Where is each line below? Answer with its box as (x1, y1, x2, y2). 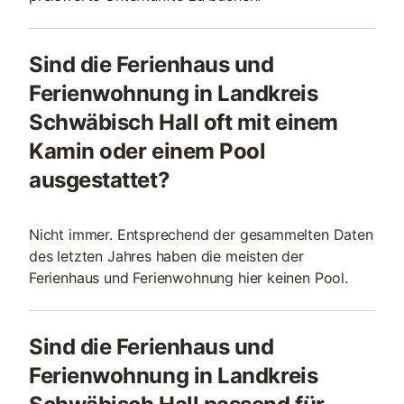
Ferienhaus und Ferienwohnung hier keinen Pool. (29, 269, 348, 287)
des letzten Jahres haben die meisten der (29, 247, 304, 265)
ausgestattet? (29, 167, 170, 193)
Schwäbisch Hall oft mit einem (29, 109, 338, 135)
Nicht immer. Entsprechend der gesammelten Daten (29, 225, 373, 243)
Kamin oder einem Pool (29, 138, 266, 164)
